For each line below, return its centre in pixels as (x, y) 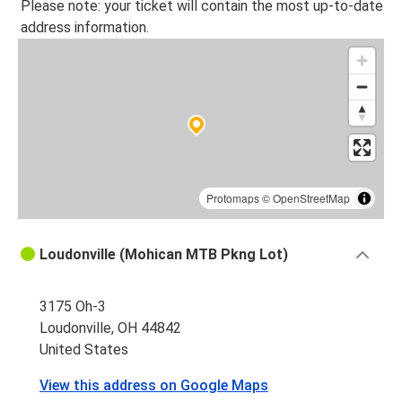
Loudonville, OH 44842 (110, 328)
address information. (85, 28)
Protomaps (233, 198)
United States (84, 350)
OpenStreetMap (311, 198)
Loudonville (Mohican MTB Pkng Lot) (164, 255)
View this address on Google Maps (154, 386)
